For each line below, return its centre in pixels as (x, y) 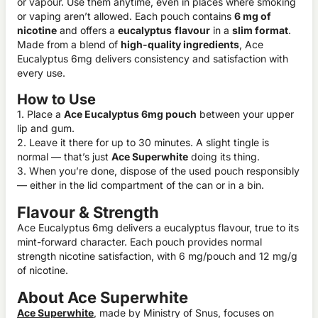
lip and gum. (46, 128)
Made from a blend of (69, 44)
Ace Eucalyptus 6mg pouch (130, 114)
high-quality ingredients (180, 44)
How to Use (56, 99)
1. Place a (40, 114)
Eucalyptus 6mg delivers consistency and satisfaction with (153, 59)
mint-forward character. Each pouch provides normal (139, 242)
